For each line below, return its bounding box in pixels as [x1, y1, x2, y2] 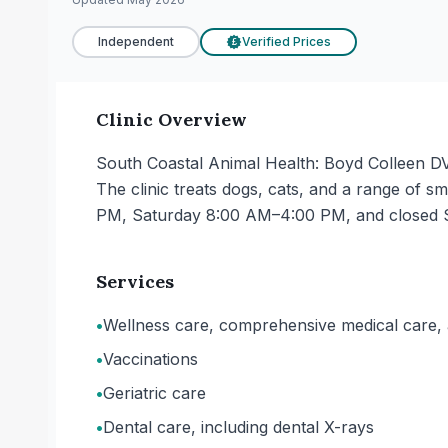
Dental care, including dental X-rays [103, 417, 374, 437]
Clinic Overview [96, 108, 247, 131]
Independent [98, 34, 174, 49]
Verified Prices [242, 34, 331, 49]
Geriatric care [103, 383, 206, 403]
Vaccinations [103, 349, 198, 369]
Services [96, 270, 174, 293]
